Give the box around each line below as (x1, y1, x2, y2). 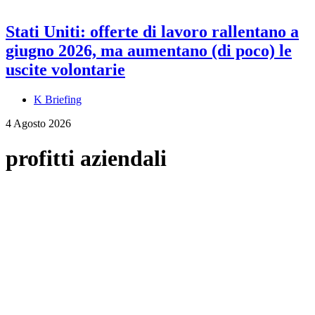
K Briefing (34, 94, 82, 106)
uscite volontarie (6, 60, 125, 79)
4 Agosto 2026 (6, 117, 71, 130)
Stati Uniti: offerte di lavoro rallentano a (6, 22, 299, 41)
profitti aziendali (6, 145, 167, 171)
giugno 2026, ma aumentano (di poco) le (6, 41, 292, 60)
